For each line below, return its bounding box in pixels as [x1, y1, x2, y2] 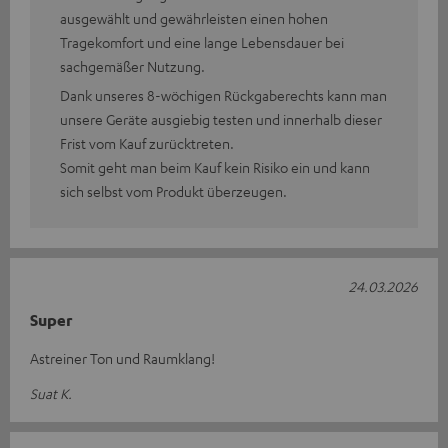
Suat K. [30, 383, 72, 402]
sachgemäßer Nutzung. [60, 56, 205, 75]
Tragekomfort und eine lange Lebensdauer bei [60, 32, 344, 51]
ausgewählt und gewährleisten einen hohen [60, 8, 328, 27]
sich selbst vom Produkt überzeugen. [60, 181, 287, 200]
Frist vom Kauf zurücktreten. [60, 133, 234, 152]
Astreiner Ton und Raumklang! [30, 348, 215, 367]
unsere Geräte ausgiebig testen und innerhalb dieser [60, 109, 382, 128]
